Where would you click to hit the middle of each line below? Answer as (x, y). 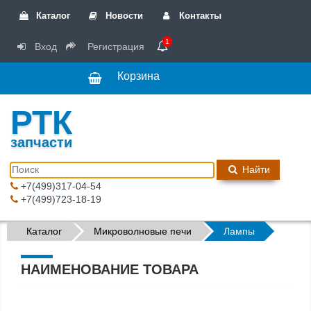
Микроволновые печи (143, 231)
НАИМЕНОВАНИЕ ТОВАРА (110, 269)
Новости (123, 16)
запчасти (41, 142)
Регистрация (115, 47)
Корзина (138, 76)
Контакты (199, 16)
